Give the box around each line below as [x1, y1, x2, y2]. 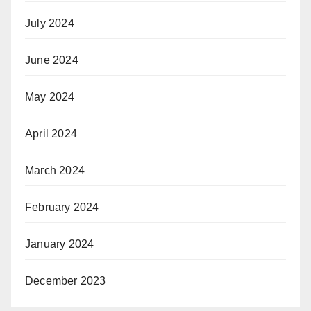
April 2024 [25, 127, 77, 140]
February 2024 [25, 201, 99, 213]
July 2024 [25, 17, 74, 29]
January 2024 [25, 237, 94, 250]
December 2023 [25, 274, 106, 287]
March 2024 [25, 164, 85, 176]
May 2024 [25, 90, 75, 103]
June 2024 [25, 53, 78, 66]
